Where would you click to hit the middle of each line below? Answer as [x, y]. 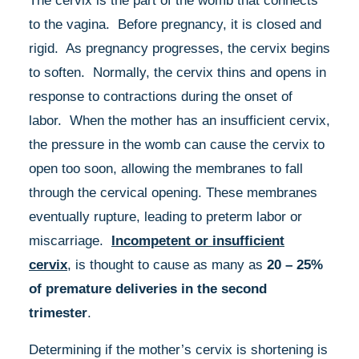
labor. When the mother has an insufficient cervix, [179, 121]
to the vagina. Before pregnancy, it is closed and [175, 24]
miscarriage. [70, 241]
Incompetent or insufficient [198, 241]
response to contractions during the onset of [161, 97]
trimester [58, 313]
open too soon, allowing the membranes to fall [166, 169]
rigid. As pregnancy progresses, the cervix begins [179, 48]
